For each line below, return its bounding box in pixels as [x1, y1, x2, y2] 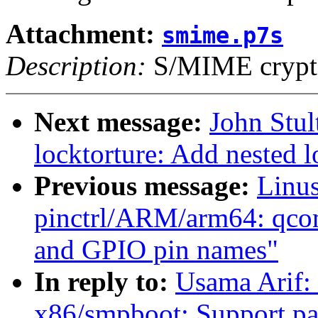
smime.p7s [162, 23, 283, 49]
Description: [6, 50, 146, 82]
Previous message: [34, 170, 257, 202]
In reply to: [34, 266, 175, 297]
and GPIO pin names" [34, 234, 278, 265]
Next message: [34, 106, 209, 138]
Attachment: [6, 18, 162, 50]
